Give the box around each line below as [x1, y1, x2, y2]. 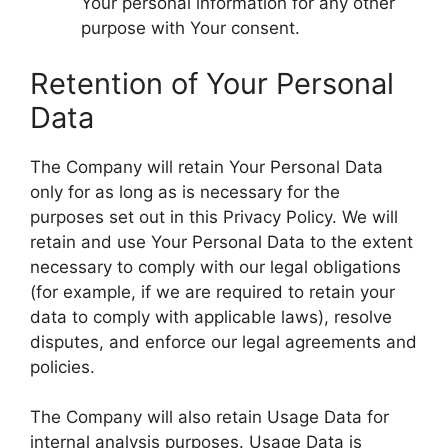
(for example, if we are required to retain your [30, 281, 395, 302]
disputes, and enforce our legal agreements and [30, 331, 417, 352]
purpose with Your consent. [81, 18, 300, 38]
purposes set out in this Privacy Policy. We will [30, 206, 398, 227]
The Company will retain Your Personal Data [30, 156, 383, 177]
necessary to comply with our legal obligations [30, 256, 401, 277]
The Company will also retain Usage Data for [30, 407, 389, 427]
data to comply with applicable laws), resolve [30, 306, 392, 327]
